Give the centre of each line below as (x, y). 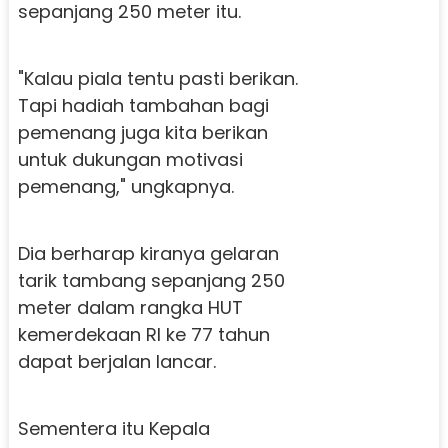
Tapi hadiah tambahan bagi (143, 105)
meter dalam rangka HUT (130, 307)
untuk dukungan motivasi (130, 159)
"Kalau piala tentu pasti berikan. (157, 78)
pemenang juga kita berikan (142, 132)
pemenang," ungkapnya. (125, 186)
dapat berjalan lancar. (116, 361)
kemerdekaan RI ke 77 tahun (143, 334)
